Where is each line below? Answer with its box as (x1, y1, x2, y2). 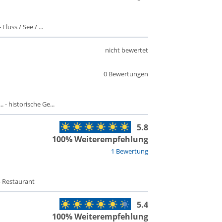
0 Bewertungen (103, 69, 148, 78)
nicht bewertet (105, 46, 148, 55)
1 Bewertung (111, 147, 148, 156)
